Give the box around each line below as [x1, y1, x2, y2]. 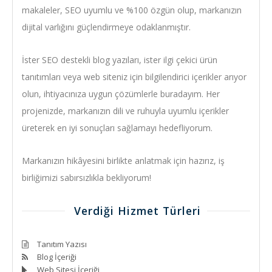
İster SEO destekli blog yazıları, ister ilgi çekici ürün [22, 53, 217, 66]
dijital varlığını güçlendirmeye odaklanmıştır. [22, 21, 191, 33]
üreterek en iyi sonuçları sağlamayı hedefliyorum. [22, 121, 212, 134]
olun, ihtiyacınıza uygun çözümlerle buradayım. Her [22, 87, 220, 100]
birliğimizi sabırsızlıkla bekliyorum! [22, 171, 151, 183]
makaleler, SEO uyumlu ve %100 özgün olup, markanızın [22, 4, 242, 16]
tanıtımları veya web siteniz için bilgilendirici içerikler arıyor [22, 70, 246, 83]
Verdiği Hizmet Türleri [74, 203, 201, 218]
